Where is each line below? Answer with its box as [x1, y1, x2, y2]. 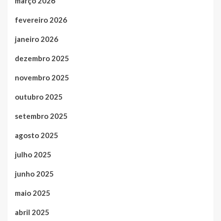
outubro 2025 [15, 92, 63, 102]
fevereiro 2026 [15, 15, 67, 25]
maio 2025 [15, 188, 50, 198]
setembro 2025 [15, 111, 68, 121]
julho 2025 [15, 150, 51, 159]
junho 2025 [15, 169, 54, 179]
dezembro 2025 [15, 54, 69, 63]
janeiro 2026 [15, 35, 58, 44]
